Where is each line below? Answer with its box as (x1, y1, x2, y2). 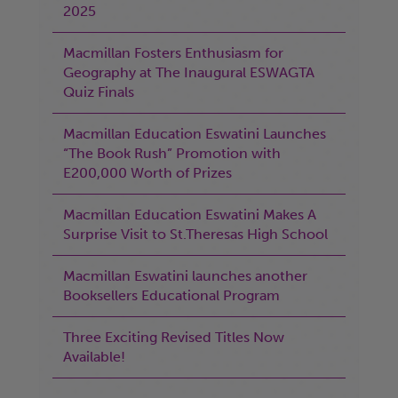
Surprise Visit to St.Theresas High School (63, 226, 328, 243)
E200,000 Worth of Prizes (63, 164, 232, 182)
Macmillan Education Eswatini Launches (63, 125, 326, 143)
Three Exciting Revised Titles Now (63, 329, 284, 346)
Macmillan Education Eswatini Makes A (63, 206, 316, 224)
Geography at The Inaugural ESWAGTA (63, 64, 314, 82)
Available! (63, 348, 125, 366)
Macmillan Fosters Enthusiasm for (63, 44, 283, 62)
